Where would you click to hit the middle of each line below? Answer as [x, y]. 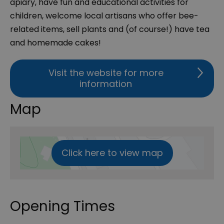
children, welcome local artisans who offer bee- [104, 16]
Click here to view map [112, 153]
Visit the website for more [106, 73]
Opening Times [62, 206]
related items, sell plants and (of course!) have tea [110, 29]
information [106, 84]
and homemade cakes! [55, 43]
